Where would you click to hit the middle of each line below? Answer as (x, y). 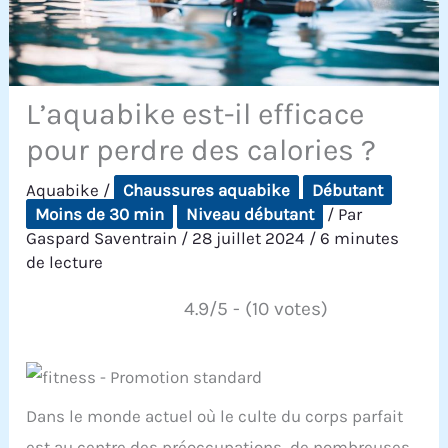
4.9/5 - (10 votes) (255, 309)
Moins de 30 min (100, 214)
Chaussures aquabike (207, 190)
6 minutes (360, 238)
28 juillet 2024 (251, 238)
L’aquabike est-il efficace (195, 114)
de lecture (65, 262)
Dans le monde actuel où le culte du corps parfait (215, 415)
